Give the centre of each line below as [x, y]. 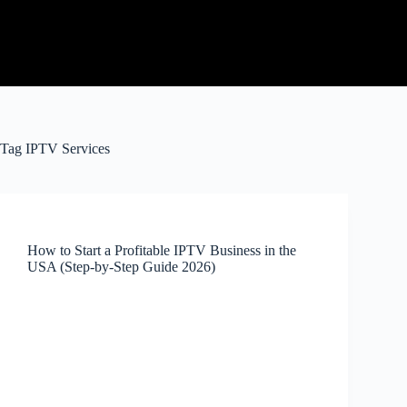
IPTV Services [66, 149]
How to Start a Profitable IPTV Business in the [162, 250]
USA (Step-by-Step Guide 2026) [121, 267]
